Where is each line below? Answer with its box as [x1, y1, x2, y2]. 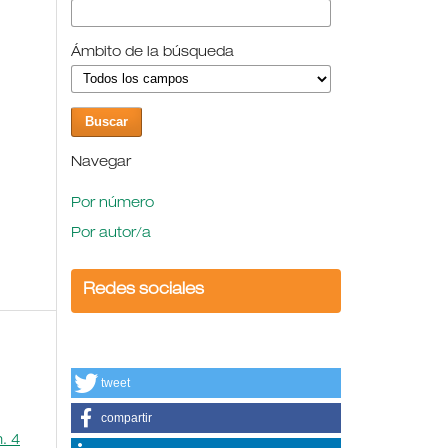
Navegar [71, 155, 131, 170]
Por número [71, 196, 154, 211]
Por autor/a [71, 226, 151, 241]
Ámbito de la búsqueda [71, 45, 234, 60]
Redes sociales [83, 282, 204, 299]
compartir [101, 410, 152, 425]
